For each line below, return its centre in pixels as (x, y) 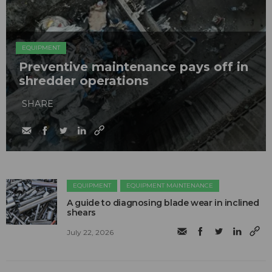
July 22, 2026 (90, 232)
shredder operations (84, 81)
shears (81, 213)
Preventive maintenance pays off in (134, 67)
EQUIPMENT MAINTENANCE (170, 186)
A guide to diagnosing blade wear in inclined (163, 203)
